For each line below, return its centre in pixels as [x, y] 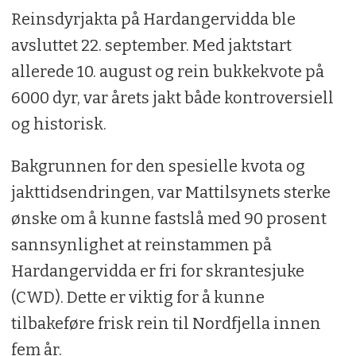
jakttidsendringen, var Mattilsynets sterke [170, 193]
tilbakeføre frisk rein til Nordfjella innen [166, 324]
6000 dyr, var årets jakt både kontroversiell [172, 98]
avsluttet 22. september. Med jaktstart [151, 46]
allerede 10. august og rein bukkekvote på [167, 72]
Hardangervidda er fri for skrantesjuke [157, 271]
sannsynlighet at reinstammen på [141, 245]
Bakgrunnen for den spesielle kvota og [158, 166]
